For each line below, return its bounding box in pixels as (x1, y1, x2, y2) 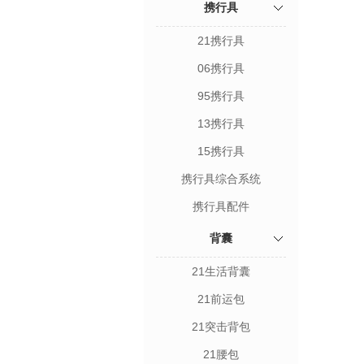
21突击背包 (192, 320, 250, 333)
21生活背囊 (192, 265, 250, 278)
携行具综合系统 (181, 172, 261, 185)
